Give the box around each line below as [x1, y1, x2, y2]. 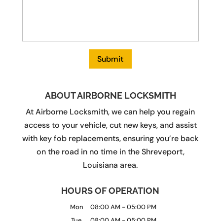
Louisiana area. [83, 159, 138, 170]
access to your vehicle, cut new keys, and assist [24, 119, 197, 130]
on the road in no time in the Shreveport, [36, 146, 184, 157]
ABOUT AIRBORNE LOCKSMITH [44, 90, 176, 101]
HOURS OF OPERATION [61, 185, 160, 196]
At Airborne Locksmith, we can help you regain [26, 106, 195, 117]
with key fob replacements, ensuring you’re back [22, 133, 199, 144]
